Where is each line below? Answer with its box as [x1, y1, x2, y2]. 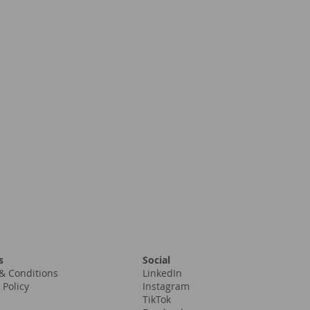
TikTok [143, 293, 172, 306]
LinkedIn [143, 266, 183, 280]
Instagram [143, 280, 190, 293]
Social [143, 253, 171, 266]
